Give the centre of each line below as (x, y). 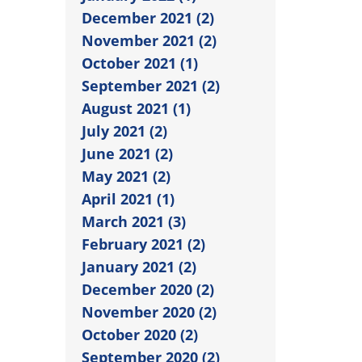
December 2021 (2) (148, 17)
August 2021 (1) (136, 108)
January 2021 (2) (139, 266)
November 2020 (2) (149, 311)
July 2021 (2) (124, 130)
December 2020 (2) (148, 289)
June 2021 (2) (127, 153)
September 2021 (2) (151, 85)
